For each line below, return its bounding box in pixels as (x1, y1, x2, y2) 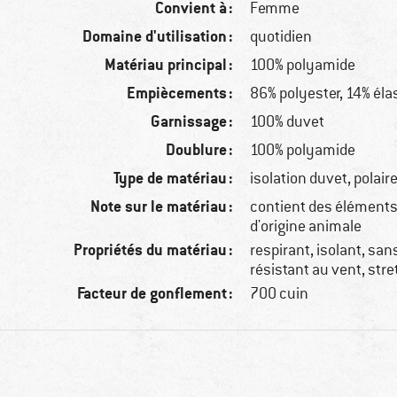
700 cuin (250, 284, 309, 304)
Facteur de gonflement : (77, 283, 234, 304)
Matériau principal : (105, 54, 234, 75)
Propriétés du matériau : (74, 239, 234, 261)
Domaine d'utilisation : (82, 26, 234, 47)
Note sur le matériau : (90, 196, 234, 217)
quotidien (250, 27, 313, 47)
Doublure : (166, 139, 234, 160)
